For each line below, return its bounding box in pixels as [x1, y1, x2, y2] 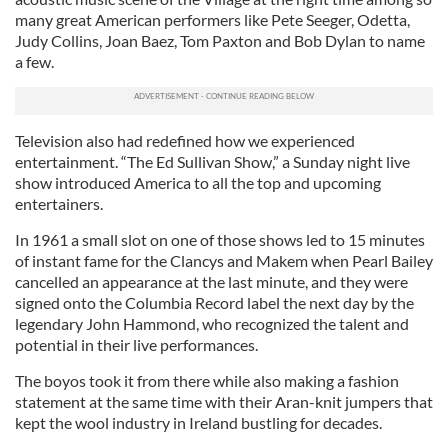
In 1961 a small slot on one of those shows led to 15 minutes [15, 230, 425, 249]
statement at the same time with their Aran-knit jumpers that [15, 392, 433, 411]
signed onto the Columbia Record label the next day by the [15, 293, 414, 312]
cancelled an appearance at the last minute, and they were [15, 272, 408, 291]
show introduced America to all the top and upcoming [15, 173, 381, 192]
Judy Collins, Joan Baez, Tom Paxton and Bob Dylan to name [15, 31, 425, 50]
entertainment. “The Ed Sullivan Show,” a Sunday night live [15, 152, 410, 171]
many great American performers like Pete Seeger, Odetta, [15, 10, 410, 29]
